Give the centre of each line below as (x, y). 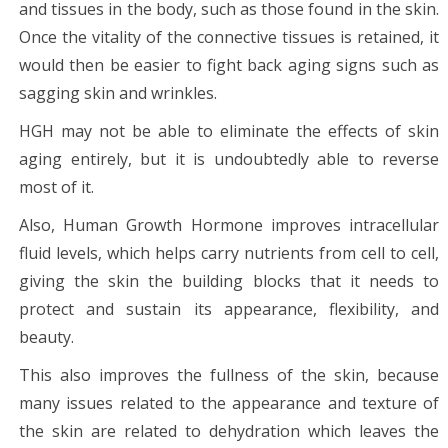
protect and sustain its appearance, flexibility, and (229, 308)
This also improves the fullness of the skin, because (229, 374)
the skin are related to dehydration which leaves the (229, 430)
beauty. (46, 336)
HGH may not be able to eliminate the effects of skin (229, 130)
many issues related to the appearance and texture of (229, 402)
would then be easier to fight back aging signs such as (229, 64)
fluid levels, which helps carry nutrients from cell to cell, (229, 252)
